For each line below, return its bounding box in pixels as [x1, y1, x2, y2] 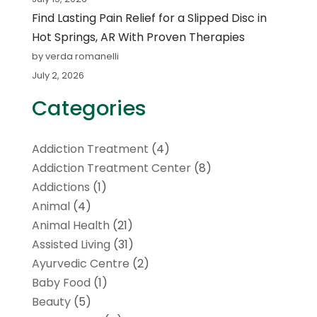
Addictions [31, 178, 90, 195]
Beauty [31, 293, 71, 310]
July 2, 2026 [31, 68, 84, 82]
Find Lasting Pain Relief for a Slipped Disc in [31, 9, 267, 26]
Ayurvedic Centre [31, 255, 129, 272]
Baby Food [31, 274, 91, 291]
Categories [31, 93, 146, 122]
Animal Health [31, 217, 110, 234]
